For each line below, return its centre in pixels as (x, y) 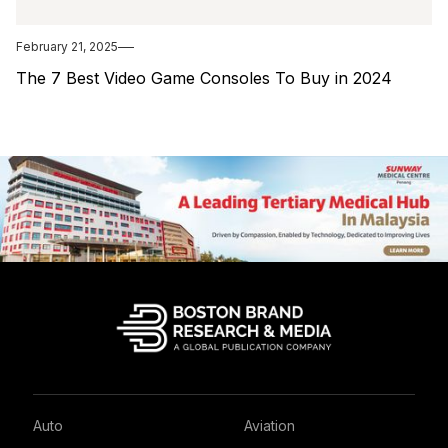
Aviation (269, 425)
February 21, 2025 (67, 47)
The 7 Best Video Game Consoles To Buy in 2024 (204, 78)
